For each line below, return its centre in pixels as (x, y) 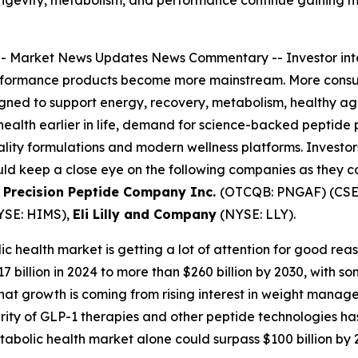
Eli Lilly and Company (145, 214)
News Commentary (210, 58)
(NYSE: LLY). (256, 214)
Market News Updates (79, 58)
